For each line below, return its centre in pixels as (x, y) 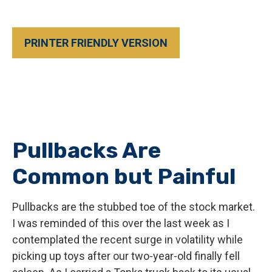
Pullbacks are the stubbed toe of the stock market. (134, 207)
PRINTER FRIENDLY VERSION (96, 43)
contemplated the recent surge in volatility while (127, 240)
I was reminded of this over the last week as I (121, 223)
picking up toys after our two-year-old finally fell (126, 256)
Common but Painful (124, 176)
